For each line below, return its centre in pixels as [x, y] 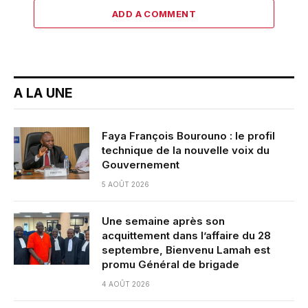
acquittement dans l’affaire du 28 [186, 235]
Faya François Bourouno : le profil [188, 135]
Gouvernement [141, 164]
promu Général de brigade [170, 264]
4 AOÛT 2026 [126, 284]
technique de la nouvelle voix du [186, 150]
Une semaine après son [163, 221]
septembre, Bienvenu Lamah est [186, 250]
